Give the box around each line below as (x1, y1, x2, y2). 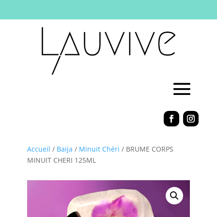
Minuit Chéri (79, 144, 120, 154)
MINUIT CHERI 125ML (27, 155, 96, 165)
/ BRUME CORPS (120, 144, 173, 154)
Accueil (27, 144, 50, 154)
